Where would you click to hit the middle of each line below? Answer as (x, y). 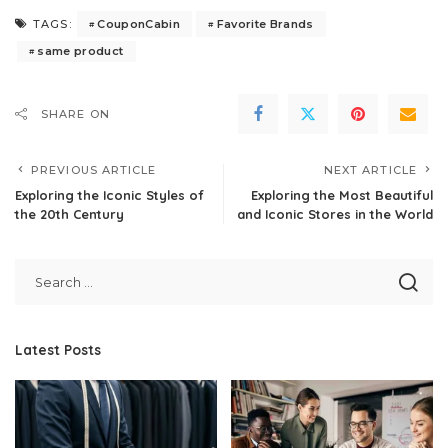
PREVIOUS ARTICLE (94, 170)
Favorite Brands (265, 23)
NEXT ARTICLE (370, 170)
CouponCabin (139, 23)
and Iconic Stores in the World (335, 214)
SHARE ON (75, 114)
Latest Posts (58, 349)
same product (80, 51)
